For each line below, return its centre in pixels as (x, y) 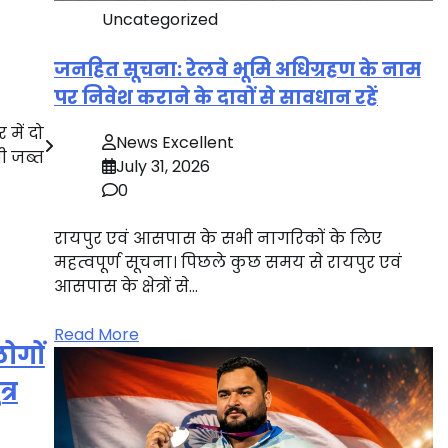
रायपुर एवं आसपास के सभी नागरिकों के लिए (217, 238)
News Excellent (174, 142)
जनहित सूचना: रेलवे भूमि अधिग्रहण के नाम (237, 70)
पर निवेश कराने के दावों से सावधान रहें (215, 98)
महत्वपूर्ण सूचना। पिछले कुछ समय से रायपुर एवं (227, 262)
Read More (96, 334)
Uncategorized (159, 20)
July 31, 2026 (162, 166)
